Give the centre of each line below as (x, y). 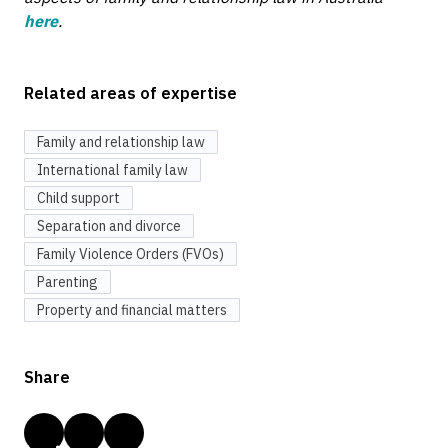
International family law (112, 170)
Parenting (67, 282)
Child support (78, 198)
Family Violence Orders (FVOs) (130, 254)
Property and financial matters (132, 310)
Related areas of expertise (130, 93)
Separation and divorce (109, 226)
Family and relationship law (121, 142)
